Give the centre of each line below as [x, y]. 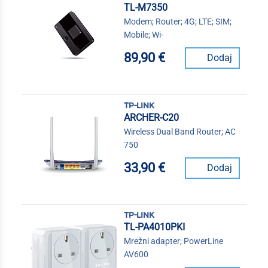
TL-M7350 [145, 7]
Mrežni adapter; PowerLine [173, 241]
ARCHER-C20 [151, 117]
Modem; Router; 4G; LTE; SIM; [177, 21]
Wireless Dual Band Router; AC [179, 131]
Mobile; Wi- [143, 34]
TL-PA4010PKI [154, 227]
